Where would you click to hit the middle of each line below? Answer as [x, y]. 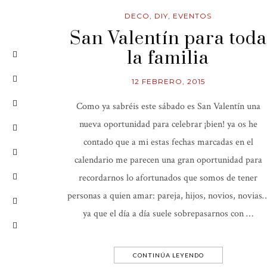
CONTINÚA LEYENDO [168, 255]
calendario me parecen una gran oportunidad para [168, 160]
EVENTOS [192, 15]
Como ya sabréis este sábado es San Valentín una [168, 106]
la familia [168, 58]
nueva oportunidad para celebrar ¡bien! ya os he [168, 124]
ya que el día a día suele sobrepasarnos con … [168, 213]
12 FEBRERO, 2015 [168, 81]
